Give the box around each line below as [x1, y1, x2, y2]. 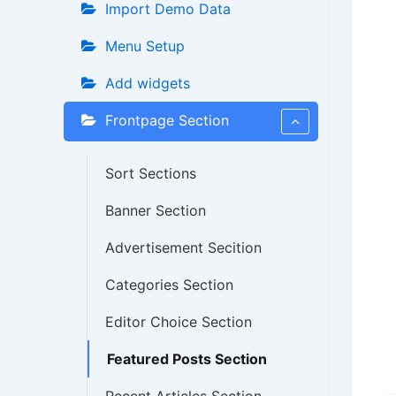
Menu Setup [105, 37, 185, 55]
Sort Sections [105, 164, 196, 182]
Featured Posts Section [107, 350, 267, 368]
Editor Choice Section [105, 313, 252, 331]
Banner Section [105, 202, 206, 219]
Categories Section [105, 276, 233, 293]
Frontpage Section [105, 111, 229, 129]
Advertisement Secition [105, 239, 262, 256]
